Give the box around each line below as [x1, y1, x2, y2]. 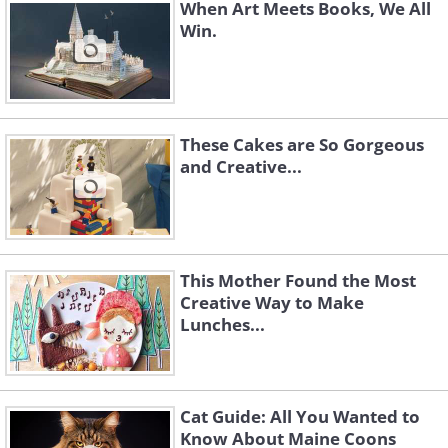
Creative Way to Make [180, 291, 364, 315]
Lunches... [180, 313, 265, 337]
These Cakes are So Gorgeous [180, 133, 424, 157]
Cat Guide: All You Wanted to [180, 405, 420, 429]
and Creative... [180, 155, 302, 179]
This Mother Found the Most [180, 269, 416, 293]
